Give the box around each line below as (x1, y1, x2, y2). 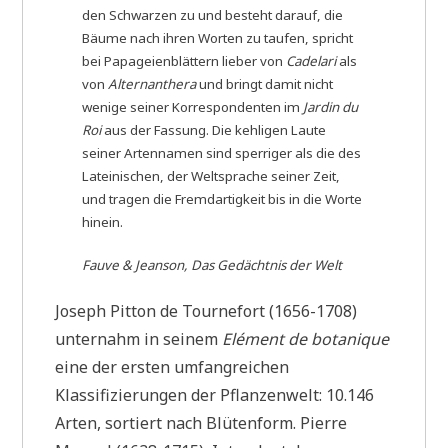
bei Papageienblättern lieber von (82, 51, 287, 70)
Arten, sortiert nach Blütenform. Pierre (55, 411, 348, 434)
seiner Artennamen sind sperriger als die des (82, 143, 362, 162)
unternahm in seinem (55, 327, 223, 350)
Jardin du (303, 97, 359, 116)
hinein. (82, 212, 124, 231)
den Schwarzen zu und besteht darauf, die (82, 5, 344, 24)
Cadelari (286, 51, 340, 70)
